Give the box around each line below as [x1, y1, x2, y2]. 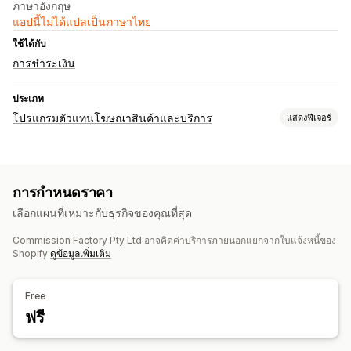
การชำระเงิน [13, 56, 75, 71]
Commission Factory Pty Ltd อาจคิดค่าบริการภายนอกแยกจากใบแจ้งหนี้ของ [13, 234, 336, 247]
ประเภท [13, 92, 44, 105]
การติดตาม [13, 167, 66, 181]
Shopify [13, 248, 50, 260]
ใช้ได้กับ [13, 38, 46, 50]
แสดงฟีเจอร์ [287, 111, 331, 123]
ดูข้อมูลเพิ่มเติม [50, 248, 111, 260]
